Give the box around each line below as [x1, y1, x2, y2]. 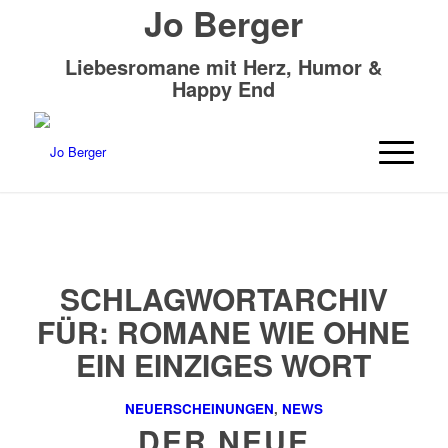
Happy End [172, 74, 276, 103]
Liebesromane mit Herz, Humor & [65, 52, 383, 81]
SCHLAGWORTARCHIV [59, 277, 388, 320]
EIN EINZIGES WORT [76, 343, 372, 386]
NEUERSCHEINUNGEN [124, 399, 274, 418]
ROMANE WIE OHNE [117, 310, 411, 353]
